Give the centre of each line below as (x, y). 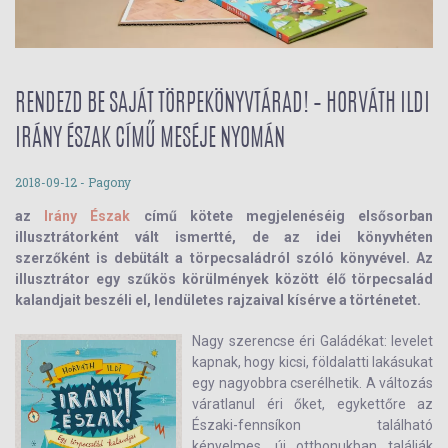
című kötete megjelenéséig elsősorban (282, 216)
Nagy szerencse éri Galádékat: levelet (312, 341)
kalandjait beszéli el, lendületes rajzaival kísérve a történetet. (218, 300)
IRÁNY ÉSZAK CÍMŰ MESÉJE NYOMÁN (150, 140)
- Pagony (104, 182)
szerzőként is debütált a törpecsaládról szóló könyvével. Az (224, 258)
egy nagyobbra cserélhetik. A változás (312, 383)
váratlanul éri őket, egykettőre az (312, 404)
